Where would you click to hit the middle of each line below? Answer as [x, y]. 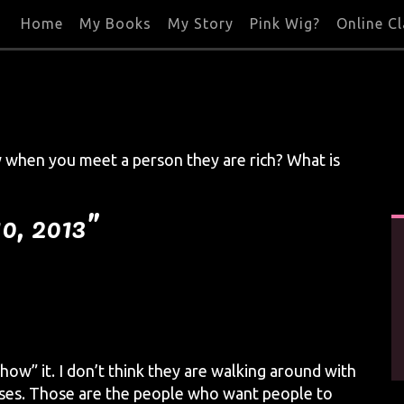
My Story [201, 23]
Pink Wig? [285, 23]
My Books [115, 23]
